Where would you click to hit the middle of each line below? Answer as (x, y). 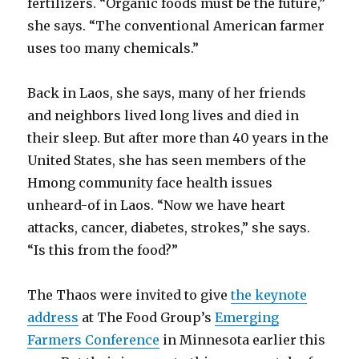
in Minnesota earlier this (243, 340)
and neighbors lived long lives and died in (163, 115)
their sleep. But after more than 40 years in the (178, 138)
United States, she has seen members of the (167, 160)
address (53, 317)
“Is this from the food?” (103, 250)
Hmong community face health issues (150, 183)
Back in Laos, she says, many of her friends (167, 93)
